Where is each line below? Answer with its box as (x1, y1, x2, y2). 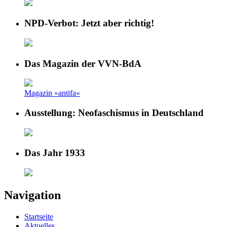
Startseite (24, 212, 53, 221)
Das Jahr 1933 (24, 147, 85, 159)
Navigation (4, 188, 61, 202)
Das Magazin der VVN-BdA (24, 58, 141, 69)
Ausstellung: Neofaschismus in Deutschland (24, 107, 204, 119)
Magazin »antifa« (24, 89, 80, 98)
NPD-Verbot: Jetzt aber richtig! (24, 18, 154, 29)
